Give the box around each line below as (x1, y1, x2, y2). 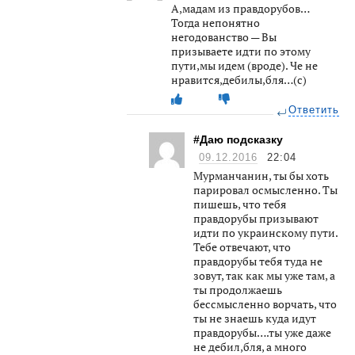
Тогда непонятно (171, 14, 260, 30)
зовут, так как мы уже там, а (193, 267, 335, 283)
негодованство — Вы (171, 29, 277, 44)
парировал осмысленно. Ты (193, 181, 338, 197)
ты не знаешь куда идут (193, 310, 316, 326)
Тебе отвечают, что (193, 239, 291, 254)
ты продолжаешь (193, 281, 282, 297)
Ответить (288, 104, 339, 116)
